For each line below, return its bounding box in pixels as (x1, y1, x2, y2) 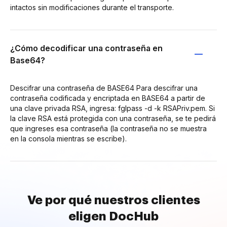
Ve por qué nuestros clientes (27, 194, 200, 206)
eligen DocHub (68, 210, 159, 222)
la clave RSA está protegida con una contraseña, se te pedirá (10, 113, 216, 123)
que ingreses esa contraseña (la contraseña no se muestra (10, 124, 207, 133)
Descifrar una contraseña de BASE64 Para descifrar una (10, 83, 198, 92)
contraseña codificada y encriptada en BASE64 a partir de (10, 93, 205, 102)
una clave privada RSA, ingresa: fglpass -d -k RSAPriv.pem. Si (10, 103, 215, 112)
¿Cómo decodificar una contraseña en (10, 43, 163, 53)
